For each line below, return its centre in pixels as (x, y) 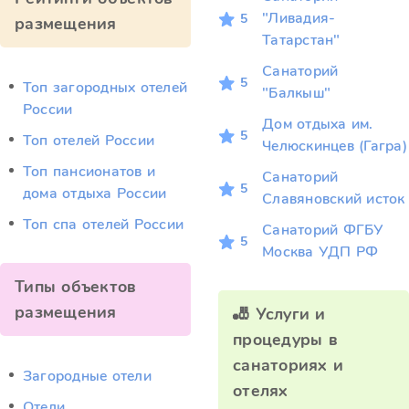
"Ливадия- (299, 18)
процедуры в (285, 340)
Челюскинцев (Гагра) (335, 146)
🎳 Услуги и (279, 314)
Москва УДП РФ (320, 252)
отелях (261, 391)
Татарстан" (301, 40)
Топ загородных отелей (105, 88)
